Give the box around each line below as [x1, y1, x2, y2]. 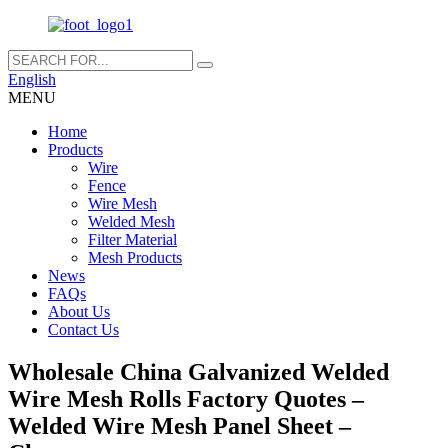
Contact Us [48, 321, 119, 338]
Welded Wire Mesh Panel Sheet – [8, 412, 351, 439]
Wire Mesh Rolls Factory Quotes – [8, 385, 364, 412]
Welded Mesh [88, 213, 175, 230]
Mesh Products [88, 249, 182, 266]
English [8, 71, 56, 88]
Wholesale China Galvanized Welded [8, 358, 389, 385]
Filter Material [88, 231, 177, 248]
